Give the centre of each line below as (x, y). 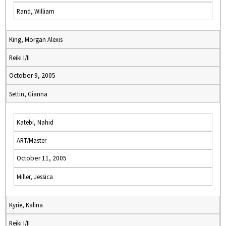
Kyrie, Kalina (26, 205)
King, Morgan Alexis (36, 39)
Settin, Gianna (28, 94)
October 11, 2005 (42, 158)
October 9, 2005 (32, 75)
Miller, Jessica (35, 177)
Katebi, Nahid (35, 122)
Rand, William (36, 11)
